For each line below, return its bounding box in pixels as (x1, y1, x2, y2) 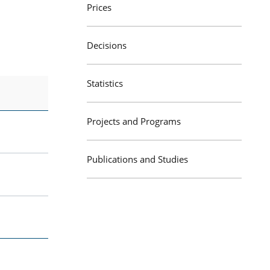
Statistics (87, 77, 123, 89)
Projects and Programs (87, 115, 181, 127)
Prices (87, 1, 111, 13)
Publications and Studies (87, 153, 188, 165)
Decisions (87, 39, 127, 51)
